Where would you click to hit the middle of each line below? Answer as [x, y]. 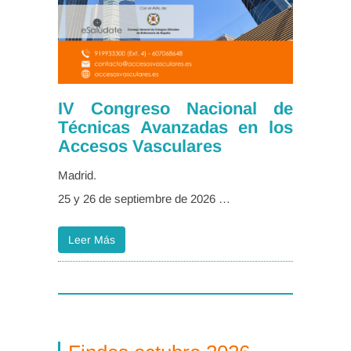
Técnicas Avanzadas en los [175, 128]
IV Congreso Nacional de [175, 109]
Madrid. [77, 175]
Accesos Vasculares [140, 147]
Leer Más [92, 240]
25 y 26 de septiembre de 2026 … [144, 199]
